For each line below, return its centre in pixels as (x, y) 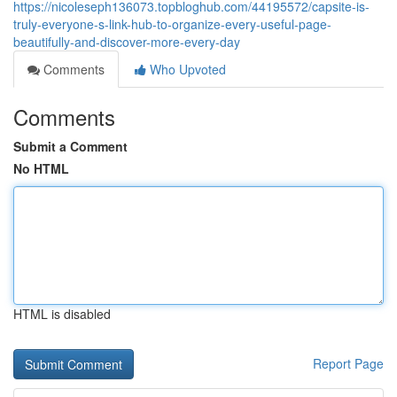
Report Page (348, 363)
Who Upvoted (186, 69)
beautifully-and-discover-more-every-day (127, 42)
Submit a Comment (70, 146)
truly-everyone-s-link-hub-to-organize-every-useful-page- (172, 24)
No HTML (41, 168)
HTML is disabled (62, 314)
